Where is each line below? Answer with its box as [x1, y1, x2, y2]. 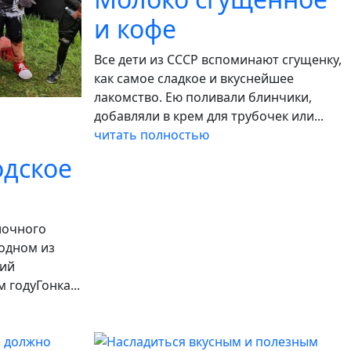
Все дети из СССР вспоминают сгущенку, [94, 51, 342, 68]
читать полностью [94, 126, 209, 143]
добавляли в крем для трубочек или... [94, 107, 324, 125]
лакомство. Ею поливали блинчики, [94, 89, 312, 106]
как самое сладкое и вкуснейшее [94, 70, 294, 87]
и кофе [94, 12, 176, 45]
